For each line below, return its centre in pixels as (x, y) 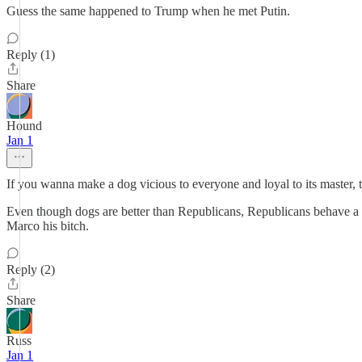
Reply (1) (31, 55)
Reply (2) (31, 269)
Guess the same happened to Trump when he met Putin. (148, 11)
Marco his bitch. (48, 226)
